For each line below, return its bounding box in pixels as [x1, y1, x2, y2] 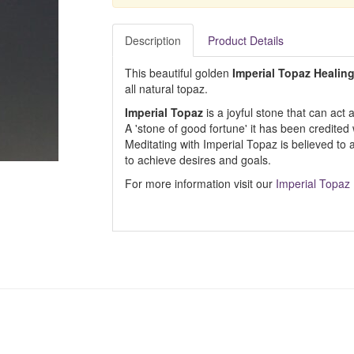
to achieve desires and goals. [124, 152, 271, 168]
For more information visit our [124, 175, 276, 191]
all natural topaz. [124, 81, 208, 96]
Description [124, 32, 181, 48]
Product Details [207, 32, 284, 48]
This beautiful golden [124, 65, 232, 81]
